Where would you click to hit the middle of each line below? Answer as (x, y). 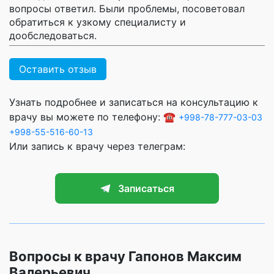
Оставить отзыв (58, 69)
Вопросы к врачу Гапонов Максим (125, 256)
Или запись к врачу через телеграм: (97, 146)
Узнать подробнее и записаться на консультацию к (134, 102)
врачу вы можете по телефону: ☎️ (94, 117)
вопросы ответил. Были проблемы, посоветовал (127, 8)
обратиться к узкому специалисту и (98, 22)
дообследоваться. (53, 35)
